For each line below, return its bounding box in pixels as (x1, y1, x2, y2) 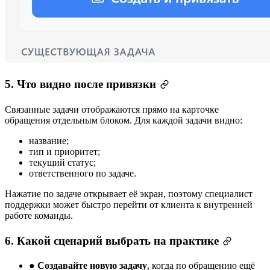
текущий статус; (29, 157, 96, 168)
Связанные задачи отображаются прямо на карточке (5, 104, 219, 115)
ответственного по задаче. (29, 168, 136, 178)
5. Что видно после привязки (5, 78, 156, 91)
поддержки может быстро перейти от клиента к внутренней (5, 199, 253, 210)
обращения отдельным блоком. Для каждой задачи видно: (5, 115, 242, 125)
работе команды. (5, 210, 73, 221)
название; (29, 136, 69, 146)
